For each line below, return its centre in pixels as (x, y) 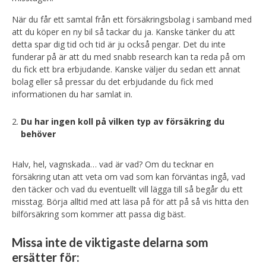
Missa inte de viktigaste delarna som (110, 242)
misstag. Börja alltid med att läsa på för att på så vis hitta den (130, 202)
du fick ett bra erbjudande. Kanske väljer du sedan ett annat (126, 69)
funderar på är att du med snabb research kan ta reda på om (129, 57)
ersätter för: (46, 257)
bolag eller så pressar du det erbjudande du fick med (113, 82)
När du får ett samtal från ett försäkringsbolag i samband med (132, 19)
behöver (38, 134)
